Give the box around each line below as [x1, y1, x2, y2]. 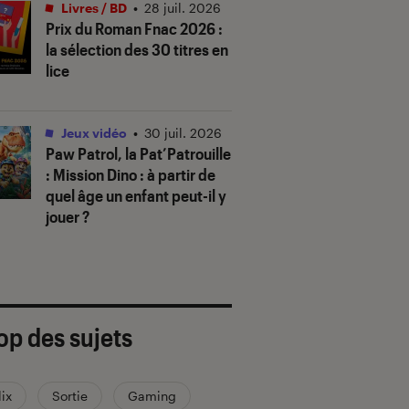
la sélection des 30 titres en [46, 38, 228, 59]
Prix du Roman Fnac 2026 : [46, 17, 223, 38]
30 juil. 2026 [144, 124, 222, 141]
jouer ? [46, 205, 89, 226]
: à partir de [137, 163, 215, 184]
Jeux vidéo [58, 124, 127, 141]
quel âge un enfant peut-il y [46, 184, 226, 205]
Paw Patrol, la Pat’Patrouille [46, 142, 231, 163]
